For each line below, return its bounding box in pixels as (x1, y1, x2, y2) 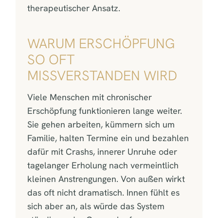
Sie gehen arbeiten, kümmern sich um (27, 118, 175, 130)
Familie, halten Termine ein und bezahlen (27, 132, 189, 144)
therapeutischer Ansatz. (27, 2, 120, 14)
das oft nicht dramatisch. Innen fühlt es (27, 186, 180, 198)
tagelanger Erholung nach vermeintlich (27, 159, 179, 171)
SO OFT (27, 50, 75, 68)
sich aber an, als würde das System (27, 200, 164, 212)
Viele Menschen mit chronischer (27, 91, 152, 103)
